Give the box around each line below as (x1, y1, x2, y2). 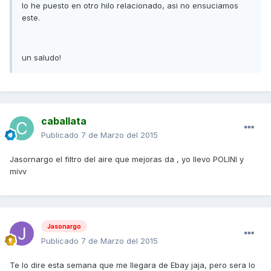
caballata (41, 115, 87, 128)
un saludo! (22, 53, 61, 63)
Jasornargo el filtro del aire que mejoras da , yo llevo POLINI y (10, 154, 244, 165)
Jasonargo (47, 223, 81, 230)
